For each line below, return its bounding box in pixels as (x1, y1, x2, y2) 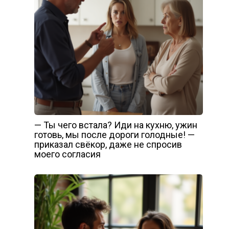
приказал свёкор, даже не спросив (34, 139, 182, 150)
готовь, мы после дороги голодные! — (34, 129, 195, 140)
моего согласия (34, 149, 101, 159)
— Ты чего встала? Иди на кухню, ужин (34, 120, 197, 130)
